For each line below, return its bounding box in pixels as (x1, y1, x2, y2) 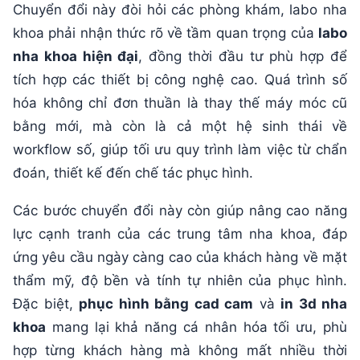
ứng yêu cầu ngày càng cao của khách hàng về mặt (13, 249, 347, 265)
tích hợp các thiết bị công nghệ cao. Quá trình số (13, 72, 347, 88)
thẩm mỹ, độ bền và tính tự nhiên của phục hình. (13, 272, 347, 288)
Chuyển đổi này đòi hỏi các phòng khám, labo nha (13, 2, 347, 18)
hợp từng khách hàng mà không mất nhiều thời (13, 342, 347, 358)
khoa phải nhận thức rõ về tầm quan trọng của (13, 25, 318, 41)
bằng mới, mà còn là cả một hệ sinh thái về (13, 118, 347, 134)
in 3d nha (280, 296, 347, 312)
